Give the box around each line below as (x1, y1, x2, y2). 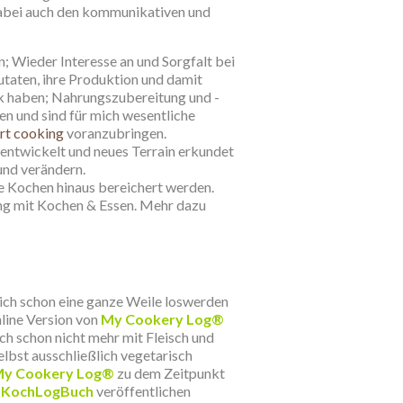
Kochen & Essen (37, 196, 134, 213)
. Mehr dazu (134, 196, 206, 213)
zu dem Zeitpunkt (114, 364, 225, 381)
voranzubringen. (64, 124, 166, 141)
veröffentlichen (94, 382, 191, 399)
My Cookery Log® (101, 310, 224, 327)
